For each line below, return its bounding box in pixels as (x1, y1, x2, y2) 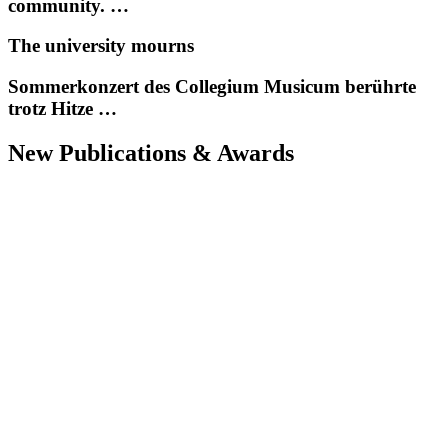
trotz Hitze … (8, 98, 117, 120)
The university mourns (8, 35, 194, 57)
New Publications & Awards (8, 140, 294, 167)
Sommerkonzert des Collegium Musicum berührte (8, 76, 416, 98)
